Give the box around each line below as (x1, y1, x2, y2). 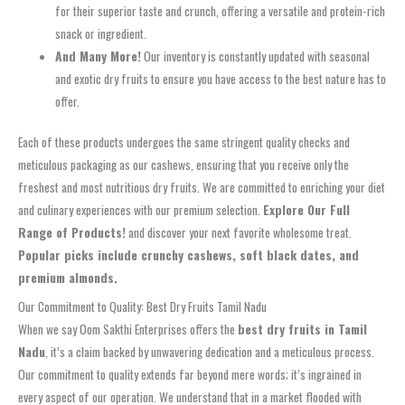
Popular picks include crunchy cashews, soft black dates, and (18, 246, 359, 265)
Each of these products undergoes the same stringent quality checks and (18, 133, 350, 152)
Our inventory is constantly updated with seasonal (141, 46, 371, 65)
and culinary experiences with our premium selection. (18, 201, 263, 220)
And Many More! (55, 46, 142, 65)
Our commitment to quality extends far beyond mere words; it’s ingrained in (18, 364, 362, 383)
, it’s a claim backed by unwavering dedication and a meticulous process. (45, 342, 374, 361)
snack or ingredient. (55, 24, 147, 42)
